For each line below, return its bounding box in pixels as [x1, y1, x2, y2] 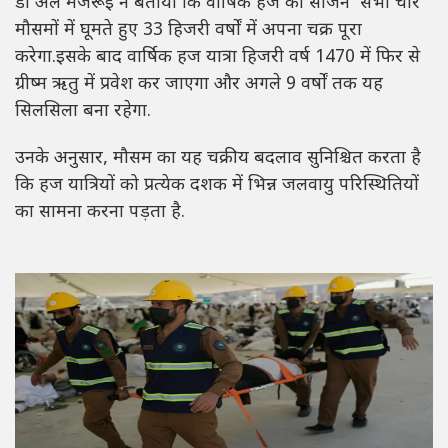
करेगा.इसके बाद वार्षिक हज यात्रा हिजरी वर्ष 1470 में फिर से [15, 46, 420, 70]
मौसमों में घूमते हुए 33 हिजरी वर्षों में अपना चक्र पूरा [15, 19, 362, 43]
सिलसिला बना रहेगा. [15, 100, 151, 124]
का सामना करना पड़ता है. [15, 201, 185, 225]
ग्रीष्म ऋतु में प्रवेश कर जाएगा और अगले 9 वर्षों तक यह [15, 73, 383, 97]
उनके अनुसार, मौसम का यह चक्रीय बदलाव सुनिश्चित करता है [15, 147, 421, 171]
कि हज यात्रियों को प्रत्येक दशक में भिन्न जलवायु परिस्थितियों [15, 174, 419, 198]
